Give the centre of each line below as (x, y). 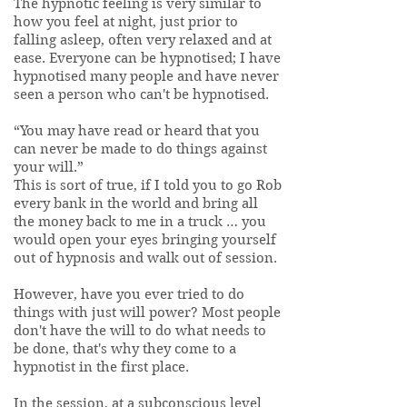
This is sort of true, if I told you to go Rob (148, 185)
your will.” (50, 167)
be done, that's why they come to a (125, 349)
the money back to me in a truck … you (140, 222)
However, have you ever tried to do (129, 294)
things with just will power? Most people (147, 313)
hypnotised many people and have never (146, 76)
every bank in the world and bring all (136, 203)
